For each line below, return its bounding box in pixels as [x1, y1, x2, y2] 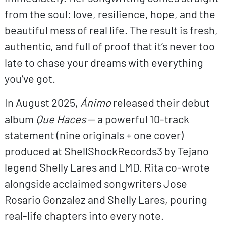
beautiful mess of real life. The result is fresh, [4, 23, 218, 36]
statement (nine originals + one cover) [4, 128, 184, 141]
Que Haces [35, 111, 86, 125]
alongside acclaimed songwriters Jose [4, 176, 187, 190]
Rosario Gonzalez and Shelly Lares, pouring [4, 192, 207, 206]
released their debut [110, 95, 210, 109]
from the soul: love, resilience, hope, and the [4, 7, 215, 20]
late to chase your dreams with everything [4, 55, 203, 69]
